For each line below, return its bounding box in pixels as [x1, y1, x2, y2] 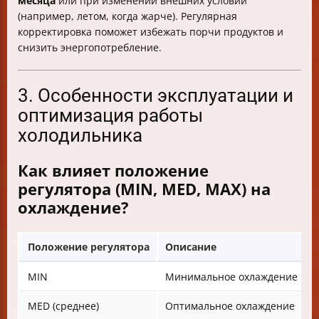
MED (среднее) [28, 298, 99, 313]
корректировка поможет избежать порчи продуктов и [18, 24, 283, 38]
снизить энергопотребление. [18, 40, 162, 54]
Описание [165, 239, 216, 253]
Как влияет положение [18, 159, 209, 181]
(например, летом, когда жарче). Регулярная [18, 9, 237, 23]
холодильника [18, 124, 142, 146]
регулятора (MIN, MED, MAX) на [18, 177, 271, 199]
